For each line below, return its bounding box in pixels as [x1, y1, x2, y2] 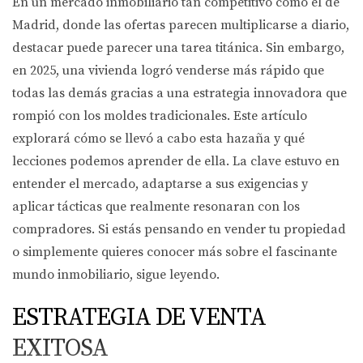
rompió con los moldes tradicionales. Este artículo [12, 108, 307, 124]
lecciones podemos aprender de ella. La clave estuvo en [12, 153, 340, 169]
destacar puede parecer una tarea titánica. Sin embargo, [12, 40, 344, 56]
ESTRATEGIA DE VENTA [12, 302, 266, 333]
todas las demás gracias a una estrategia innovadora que [12, 85, 347, 101]
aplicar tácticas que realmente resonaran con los [12, 199, 300, 215]
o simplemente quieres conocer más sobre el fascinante [12, 244, 337, 260]
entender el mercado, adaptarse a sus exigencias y [12, 176, 308, 192]
